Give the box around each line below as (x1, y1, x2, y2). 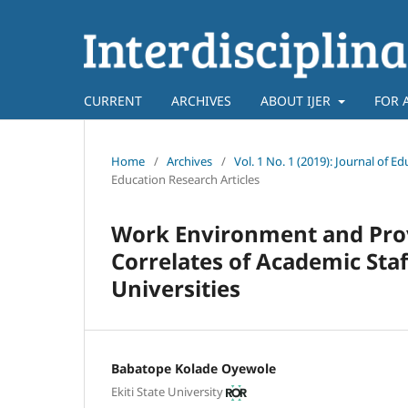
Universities (111, 272, 240, 303)
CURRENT (84, 91, 142, 109)
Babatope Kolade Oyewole (111, 359, 276, 377)
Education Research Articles (111, 170, 260, 188)
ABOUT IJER (260, 91, 334, 109)
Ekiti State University (111, 383, 223, 401)
